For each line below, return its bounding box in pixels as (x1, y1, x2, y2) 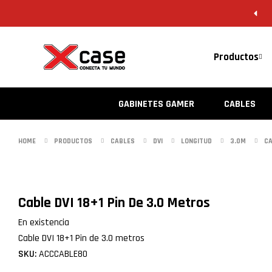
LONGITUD (181, 137, 212, 146)
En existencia (18, 216, 69, 229)
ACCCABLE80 (36, 248, 87, 260)
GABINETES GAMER (118, 98, 194, 110)
